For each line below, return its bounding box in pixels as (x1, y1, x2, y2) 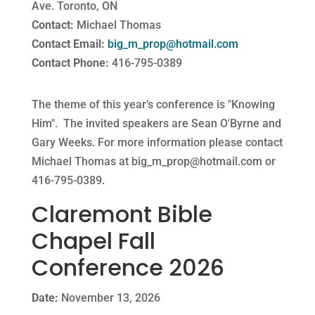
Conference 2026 (31, 251, 224, 283)
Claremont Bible (31, 198, 212, 230)
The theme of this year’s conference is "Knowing (31, 97, 275, 111)
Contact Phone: (31, 56, 109, 70)
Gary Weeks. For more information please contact (31, 135, 283, 149)
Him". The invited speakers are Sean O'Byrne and (31, 116, 281, 130)
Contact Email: (31, 37, 105, 51)
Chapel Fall (31, 224, 155, 257)
